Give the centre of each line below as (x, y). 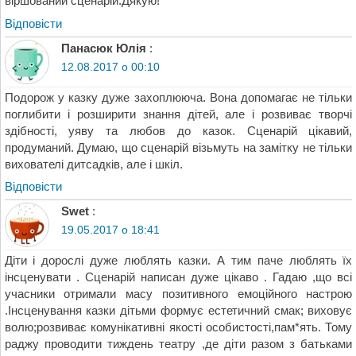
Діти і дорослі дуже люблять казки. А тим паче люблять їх (178, 260)
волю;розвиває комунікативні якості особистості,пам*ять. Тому (178, 327)
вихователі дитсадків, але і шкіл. (93, 164)
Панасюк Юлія (103, 48)
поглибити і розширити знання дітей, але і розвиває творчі (178, 114)
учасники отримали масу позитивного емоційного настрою (178, 293)
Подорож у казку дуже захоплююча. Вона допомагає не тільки (178, 97)
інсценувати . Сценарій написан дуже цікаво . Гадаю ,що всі (178, 277)
